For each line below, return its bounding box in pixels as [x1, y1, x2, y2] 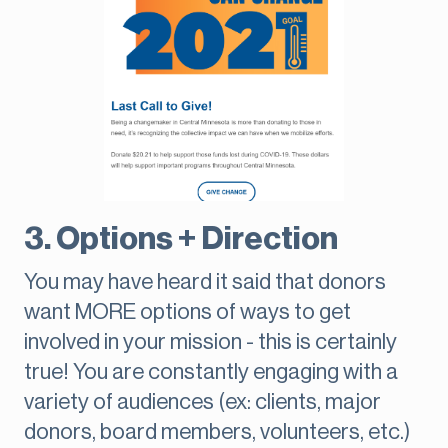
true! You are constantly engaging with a [24, 361, 398, 384]
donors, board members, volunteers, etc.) [24, 421, 410, 444]
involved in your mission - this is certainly [24, 331, 397, 354]
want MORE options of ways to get [24, 301, 351, 324]
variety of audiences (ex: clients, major [24, 391, 381, 414]
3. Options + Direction [24, 223, 338, 256]
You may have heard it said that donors [24, 271, 386, 294]
